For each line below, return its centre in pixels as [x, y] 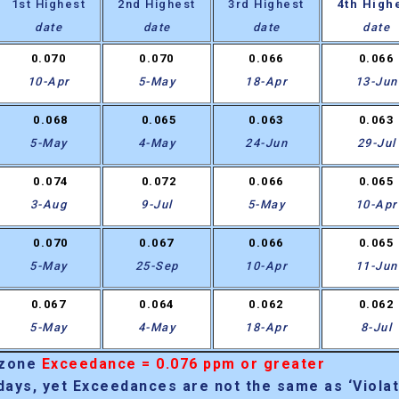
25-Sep [157, 266]
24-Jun [266, 143]
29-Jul [376, 143]
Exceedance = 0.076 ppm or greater [183, 364]
